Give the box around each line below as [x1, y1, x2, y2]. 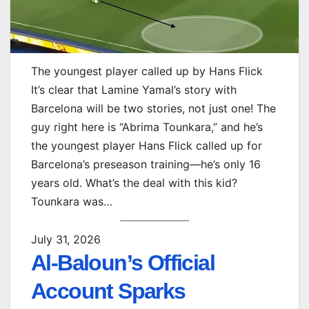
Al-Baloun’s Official [31, 250, 215, 275]
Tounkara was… [31, 195, 112, 209]
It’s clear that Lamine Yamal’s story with [31, 83, 237, 97]
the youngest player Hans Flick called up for [31, 139, 262, 153]
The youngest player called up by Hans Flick [31, 64, 263, 79]
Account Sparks [31, 278, 186, 303]
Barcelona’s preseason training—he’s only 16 [31, 157, 261, 172]
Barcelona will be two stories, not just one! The [31, 101, 276, 116]
